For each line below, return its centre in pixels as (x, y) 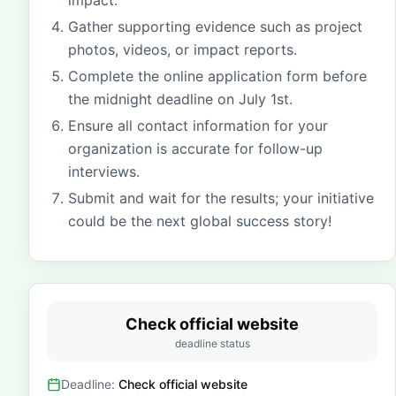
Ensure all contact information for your (198, 126)
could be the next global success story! (200, 221)
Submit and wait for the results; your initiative (221, 198)
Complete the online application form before (217, 76)
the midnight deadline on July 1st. (180, 99)
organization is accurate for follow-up (195, 148)
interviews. (104, 171)
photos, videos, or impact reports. (183, 49)
